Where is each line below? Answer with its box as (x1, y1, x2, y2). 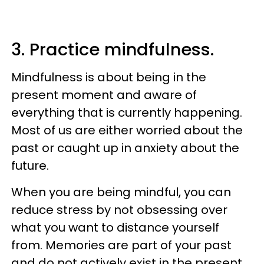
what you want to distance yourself (11, 219, 219, 236)
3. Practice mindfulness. (11, 37, 214, 61)
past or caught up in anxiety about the (11, 139, 239, 156)
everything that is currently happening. (11, 104, 242, 121)
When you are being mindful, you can (11, 183, 231, 200)
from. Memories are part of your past (11, 236, 232, 253)
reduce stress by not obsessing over (11, 201, 227, 218)
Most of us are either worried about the (11, 121, 243, 138)
